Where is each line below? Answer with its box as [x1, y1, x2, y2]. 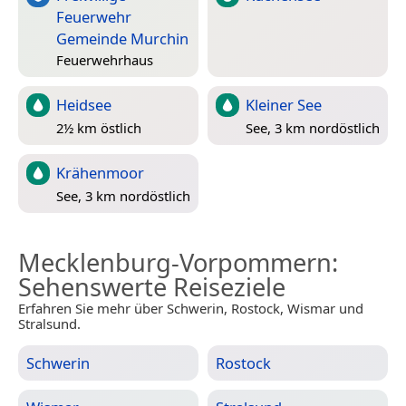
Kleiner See [246, 94, 322, 116]
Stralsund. [18, 314, 81, 333]
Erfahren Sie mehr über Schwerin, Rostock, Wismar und [18, 299, 363, 318]
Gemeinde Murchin [56, 28, 188, 50]
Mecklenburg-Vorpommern [18, 246, 332, 280]
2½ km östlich [56, 119, 141, 138]
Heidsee [56, 94, 111, 116]
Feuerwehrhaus [56, 50, 153, 69]
